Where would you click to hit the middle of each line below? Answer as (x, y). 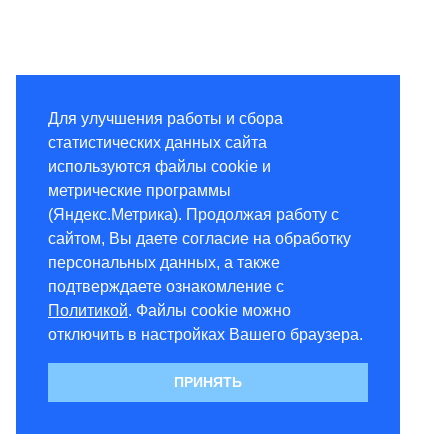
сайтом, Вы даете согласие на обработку (199, 238)
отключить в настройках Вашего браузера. (205, 334)
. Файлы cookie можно (209, 310)
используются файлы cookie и (159, 166)
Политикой (88, 310)
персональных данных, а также (164, 262)
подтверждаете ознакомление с (166, 286)
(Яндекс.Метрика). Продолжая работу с (193, 214)
